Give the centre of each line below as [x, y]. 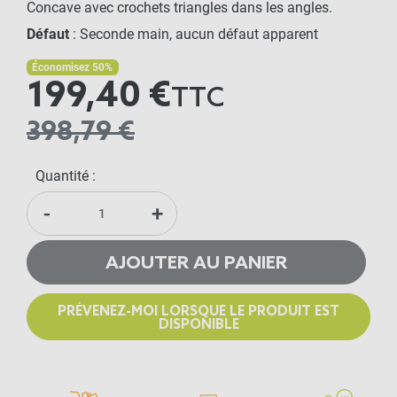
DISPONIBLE [198, 325]
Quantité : [66, 176]
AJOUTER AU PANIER [196, 264]
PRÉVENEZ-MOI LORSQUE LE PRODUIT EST [198, 311]
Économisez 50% [73, 67]
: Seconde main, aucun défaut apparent [194, 34]
